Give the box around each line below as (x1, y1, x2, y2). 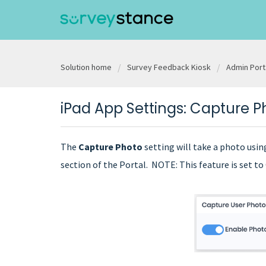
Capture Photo (78, 140, 142, 153)
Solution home (61, 62, 113, 72)
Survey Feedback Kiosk (127, 62, 211, 72)
